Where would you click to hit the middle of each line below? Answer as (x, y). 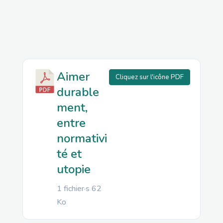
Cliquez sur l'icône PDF (150, 77)
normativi (82, 138)
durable (78, 92)
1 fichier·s (74, 189)
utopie (73, 169)
